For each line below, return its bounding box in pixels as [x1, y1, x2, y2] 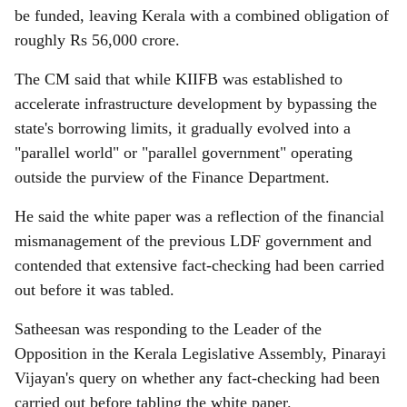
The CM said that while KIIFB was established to [15, 70, 342, 88]
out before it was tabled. [15, 281, 174, 299]
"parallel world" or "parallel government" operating [15, 144, 352, 162]
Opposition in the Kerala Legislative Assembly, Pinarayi [15, 344, 386, 362]
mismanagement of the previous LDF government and [15, 232, 372, 250]
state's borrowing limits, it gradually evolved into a [15, 119, 351, 137]
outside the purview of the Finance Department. [15, 168, 330, 186]
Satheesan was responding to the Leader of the [15, 320, 322, 338]
